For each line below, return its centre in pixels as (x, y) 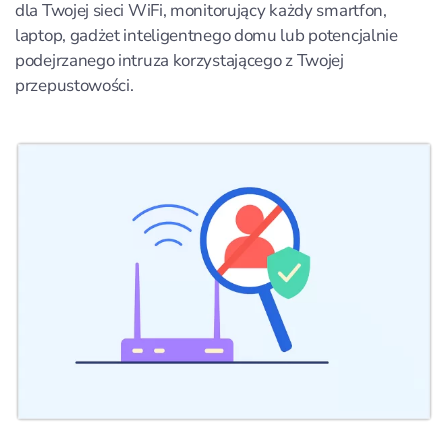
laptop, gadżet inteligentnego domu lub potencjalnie (206, 35)
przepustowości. (74, 85)
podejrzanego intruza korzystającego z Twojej (179, 60)
